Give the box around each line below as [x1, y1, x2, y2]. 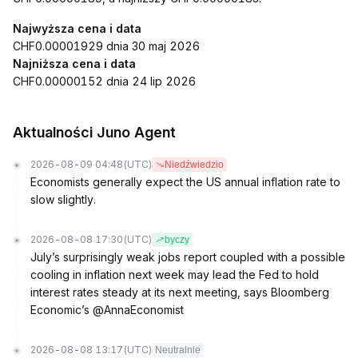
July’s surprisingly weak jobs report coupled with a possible [30, 250, 345, 264]
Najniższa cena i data [13, 57, 136, 70]
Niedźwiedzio [165, 159, 224, 170]
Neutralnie [155, 344, 201, 356]
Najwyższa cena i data [13, 22, 141, 35]
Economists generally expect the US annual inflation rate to [30, 175, 340, 189]
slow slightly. [30, 193, 96, 206]
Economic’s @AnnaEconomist [30, 303, 184, 316]
